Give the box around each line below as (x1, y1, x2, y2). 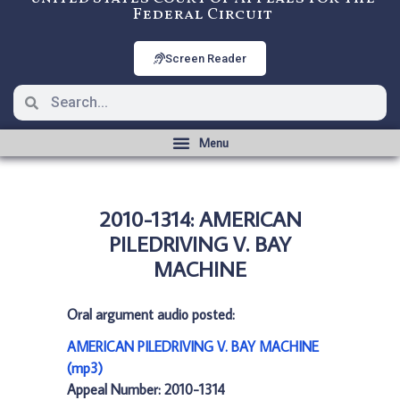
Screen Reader (165, 52, 246, 65)
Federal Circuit (132, 4, 272, 26)
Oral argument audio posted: (67, 305, 235, 323)
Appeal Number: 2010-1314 (67, 380, 225, 398)
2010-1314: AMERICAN (98, 204, 302, 232)
